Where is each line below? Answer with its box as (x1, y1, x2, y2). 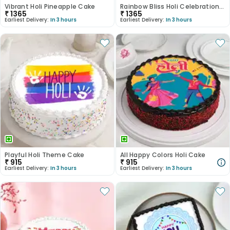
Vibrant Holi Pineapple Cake (5, 2, 95, 11)
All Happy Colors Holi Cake (120, 150, 206, 159)
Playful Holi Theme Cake (5, 150, 85, 159)
